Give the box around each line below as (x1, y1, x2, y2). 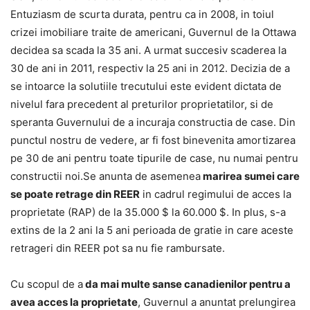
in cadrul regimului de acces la (140, 188, 291, 201)
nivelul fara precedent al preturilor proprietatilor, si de (10, 98, 273, 111)
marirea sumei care (201, 170, 300, 183)
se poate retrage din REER (10, 188, 140, 201)
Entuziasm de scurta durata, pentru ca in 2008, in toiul (10, 8, 274, 21)
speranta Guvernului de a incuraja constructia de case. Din (10, 116, 295, 129)
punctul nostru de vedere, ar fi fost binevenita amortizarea (10, 134, 295, 147)
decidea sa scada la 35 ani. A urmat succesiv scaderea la (10, 44, 286, 57)
